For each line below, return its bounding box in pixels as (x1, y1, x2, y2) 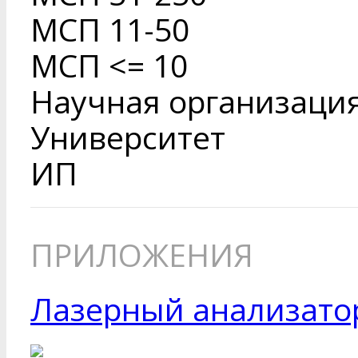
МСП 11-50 (30, 7, 189, 50)
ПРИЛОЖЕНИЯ (30, 233, 253, 276)
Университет (30, 115, 225, 158)
